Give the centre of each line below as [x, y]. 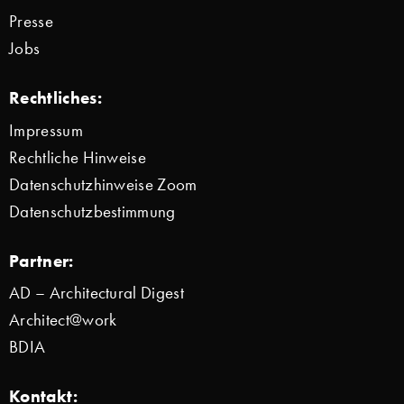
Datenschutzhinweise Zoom [103, 184]
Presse [31, 22]
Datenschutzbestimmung [92, 211]
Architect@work [63, 319]
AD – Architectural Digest [96, 292]
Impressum [46, 130]
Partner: [41, 260]
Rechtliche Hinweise [78, 157]
